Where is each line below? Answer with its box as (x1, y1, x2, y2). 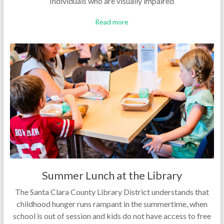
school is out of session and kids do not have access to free (12, 210, 211, 220)
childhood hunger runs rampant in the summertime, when (16, 198, 207, 208)
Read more (95, 17, 129, 26)
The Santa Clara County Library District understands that (14, 186, 209, 196)
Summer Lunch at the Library (41, 168, 182, 182)
